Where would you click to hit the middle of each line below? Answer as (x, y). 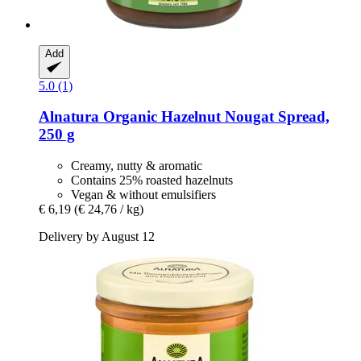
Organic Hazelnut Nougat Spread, (214, 117)
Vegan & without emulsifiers (143, 195)
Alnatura (69, 117)
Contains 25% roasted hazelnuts (152, 180)
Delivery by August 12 (97, 237)
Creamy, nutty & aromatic (137, 166)
